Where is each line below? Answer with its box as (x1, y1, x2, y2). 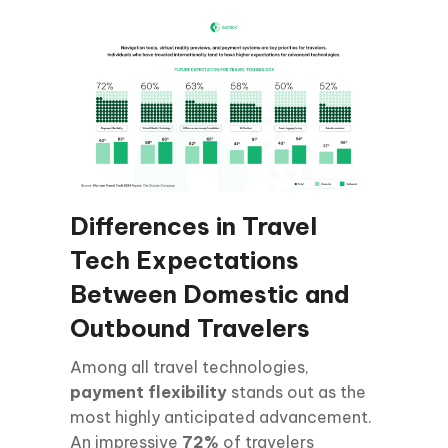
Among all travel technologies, (70, 356, 309, 377)
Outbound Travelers (70, 312, 310, 343)
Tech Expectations (70, 244, 299, 275)
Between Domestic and (70, 278, 350, 309)
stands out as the (227, 381, 366, 402)
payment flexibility (70, 381, 227, 402)
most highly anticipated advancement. (70, 406, 372, 427)
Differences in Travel (70, 210, 317, 241)
